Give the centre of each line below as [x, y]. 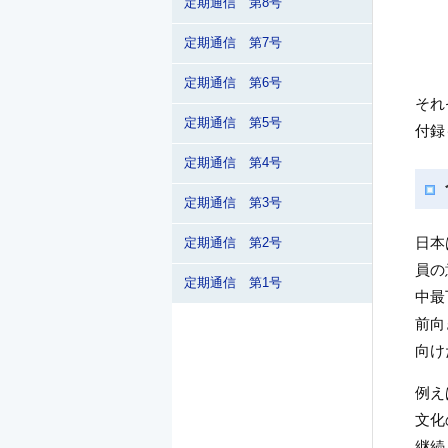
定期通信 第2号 [233, 243]
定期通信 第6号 [233, 83]
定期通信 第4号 [233, 163]
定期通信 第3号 [233, 203]
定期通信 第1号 [233, 283]
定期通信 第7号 [233, 43]
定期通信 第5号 [233, 123]
